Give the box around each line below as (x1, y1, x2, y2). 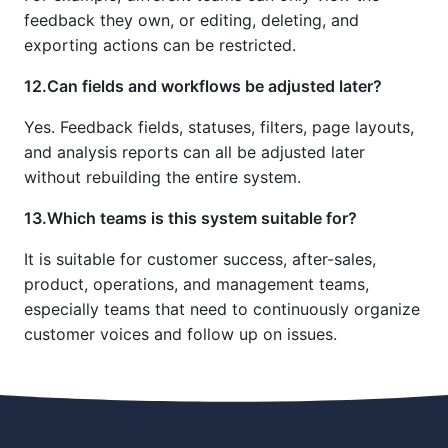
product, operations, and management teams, (24, 274, 369, 295)
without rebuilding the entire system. (24, 167, 301, 188)
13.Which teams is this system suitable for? (24, 208, 357, 229)
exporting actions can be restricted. (24, 35, 296, 56)
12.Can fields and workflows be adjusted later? (24, 76, 382, 97)
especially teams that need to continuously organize (24, 299, 420, 320)
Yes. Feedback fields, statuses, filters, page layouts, (24, 117, 414, 138)
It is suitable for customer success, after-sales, (24, 249, 376, 270)
